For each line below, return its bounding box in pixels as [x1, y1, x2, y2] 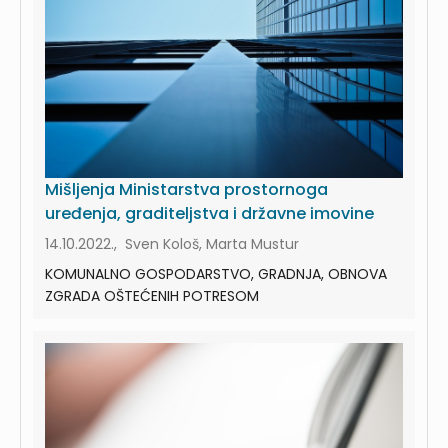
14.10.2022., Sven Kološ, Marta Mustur [45, 233, 299, 254]
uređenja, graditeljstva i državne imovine [45, 201, 374, 225]
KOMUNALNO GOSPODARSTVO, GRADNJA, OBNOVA [45, 263, 387, 284]
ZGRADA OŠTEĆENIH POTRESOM [45, 285, 259, 306]
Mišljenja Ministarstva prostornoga [45, 177, 328, 201]
